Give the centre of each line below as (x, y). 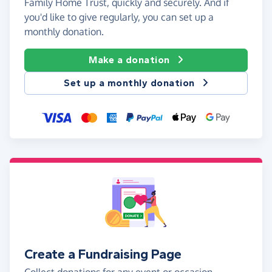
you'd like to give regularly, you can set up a (119, 17)
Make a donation (129, 60)
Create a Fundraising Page (103, 254)
